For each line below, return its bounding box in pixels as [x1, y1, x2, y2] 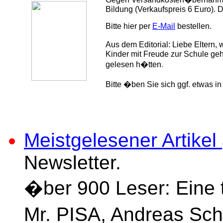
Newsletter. [24, 152, 121, 173]
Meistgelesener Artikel [24, 129, 222, 151]
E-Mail [152, 22, 175, 30]
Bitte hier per [106, 22, 152, 30]
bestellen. [175, 22, 212, 30]
